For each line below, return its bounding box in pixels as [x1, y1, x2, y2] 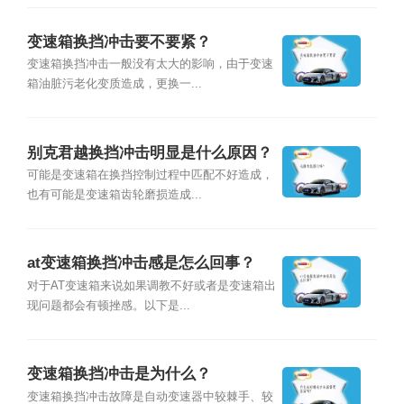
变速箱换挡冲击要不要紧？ [26, 32, 211, 50]
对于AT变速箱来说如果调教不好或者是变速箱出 [26, 279, 276, 292]
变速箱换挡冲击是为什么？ [26, 365, 211, 383]
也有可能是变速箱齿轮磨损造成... [26, 188, 202, 201]
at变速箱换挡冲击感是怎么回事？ [26, 254, 255, 272]
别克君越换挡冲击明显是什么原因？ [26, 143, 272, 161]
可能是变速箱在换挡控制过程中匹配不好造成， [26, 168, 273, 181]
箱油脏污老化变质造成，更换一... [26, 78, 202, 91]
